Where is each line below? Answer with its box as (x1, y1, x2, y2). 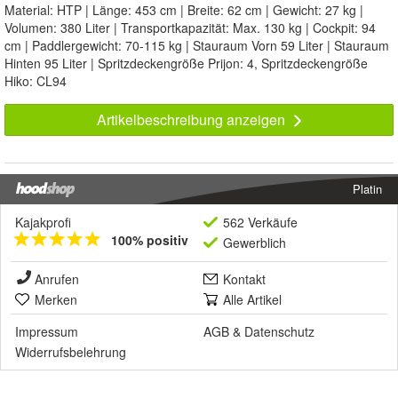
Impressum (15, 322, 78, 341)
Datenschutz (244, 322, 314, 341)
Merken (35, 291, 77, 309)
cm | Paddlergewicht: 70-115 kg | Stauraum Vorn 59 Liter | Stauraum (4, 36, 389, 55)
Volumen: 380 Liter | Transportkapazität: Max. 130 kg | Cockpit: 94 (4, 19, 376, 37)
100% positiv (111, 231, 188, 250)
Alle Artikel (223, 291, 282, 309)
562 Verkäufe (223, 213, 298, 232)
